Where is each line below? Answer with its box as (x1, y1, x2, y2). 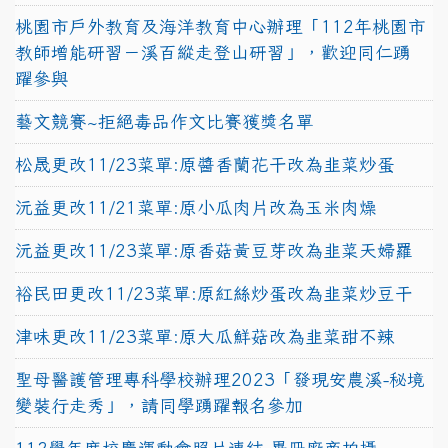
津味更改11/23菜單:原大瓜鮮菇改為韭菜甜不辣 (15, 327, 395, 345)
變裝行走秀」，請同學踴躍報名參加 (15, 396, 303, 414)
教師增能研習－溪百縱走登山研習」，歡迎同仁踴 (15, 43, 411, 61)
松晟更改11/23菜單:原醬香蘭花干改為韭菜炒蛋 (15, 155, 395, 173)
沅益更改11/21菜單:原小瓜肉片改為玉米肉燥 (15, 198, 377, 216)
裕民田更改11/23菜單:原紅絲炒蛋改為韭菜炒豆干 (15, 284, 413, 302)
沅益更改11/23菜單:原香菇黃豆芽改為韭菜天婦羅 (15, 241, 413, 259)
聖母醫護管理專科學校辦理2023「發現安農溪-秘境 (15, 370, 425, 388)
